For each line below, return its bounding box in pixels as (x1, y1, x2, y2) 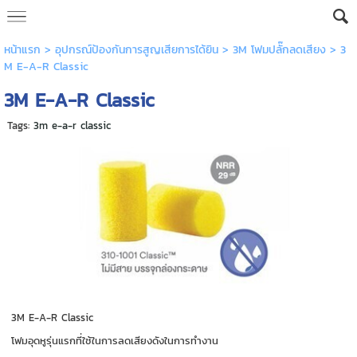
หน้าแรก (3, 41, 41, 58)
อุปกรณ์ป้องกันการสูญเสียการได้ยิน (54, 41, 218, 58)
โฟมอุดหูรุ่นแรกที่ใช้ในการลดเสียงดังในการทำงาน (11, 332, 219, 348)
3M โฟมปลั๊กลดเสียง (232, 41, 326, 58)
